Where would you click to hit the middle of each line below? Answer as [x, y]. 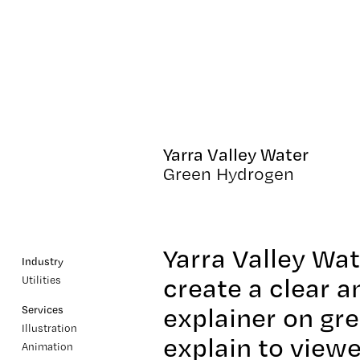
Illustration [49, 327]
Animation [47, 346]
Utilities [41, 279]
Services [42, 309]
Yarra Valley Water [236, 154]
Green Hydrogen [229, 174]
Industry [42, 261]
